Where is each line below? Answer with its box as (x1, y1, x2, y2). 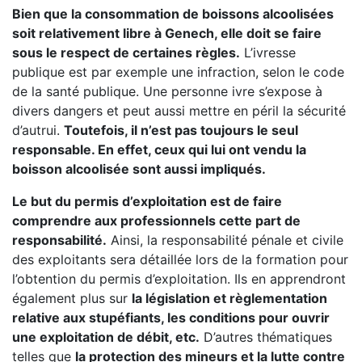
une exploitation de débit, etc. (12, 329, 200, 345)
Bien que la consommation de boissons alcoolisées (12, 6, 334, 22)
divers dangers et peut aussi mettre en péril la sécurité (12, 103, 346, 119)
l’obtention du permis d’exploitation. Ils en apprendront (12, 271, 346, 287)
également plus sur (12, 290, 132, 306)
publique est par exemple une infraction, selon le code (12, 64, 344, 80)
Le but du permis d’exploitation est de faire (12, 193, 282, 209)
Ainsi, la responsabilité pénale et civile (107, 232, 343, 248)
